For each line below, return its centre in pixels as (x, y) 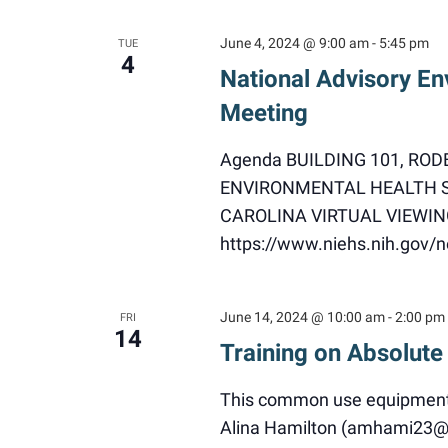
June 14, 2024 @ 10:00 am (302, 317)
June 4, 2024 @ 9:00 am (294, 43)
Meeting (263, 113)
